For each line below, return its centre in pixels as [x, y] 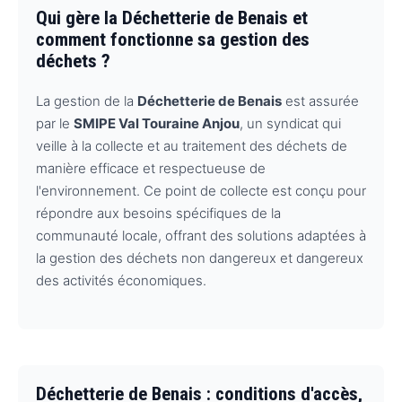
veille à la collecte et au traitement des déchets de [192, 145]
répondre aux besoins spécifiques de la [158, 213]
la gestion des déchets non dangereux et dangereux [200, 258]
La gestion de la [87, 100]
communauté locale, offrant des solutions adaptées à [201, 235]
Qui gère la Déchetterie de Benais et [172, 17]
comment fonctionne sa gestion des [173, 39]
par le [55, 123]
